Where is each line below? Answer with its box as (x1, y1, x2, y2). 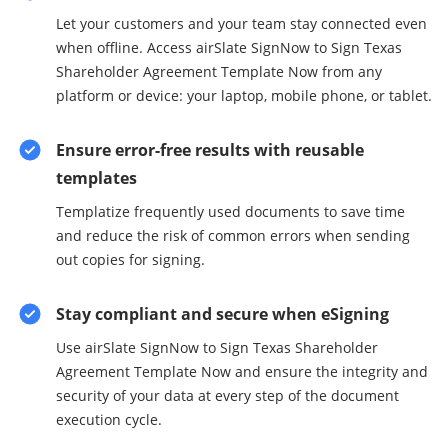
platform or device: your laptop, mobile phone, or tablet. (56, 86, 432, 105)
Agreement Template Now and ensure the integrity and (56, 362, 428, 381)
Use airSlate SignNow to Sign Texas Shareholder (56, 338, 378, 357)
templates (56, 167, 137, 189)
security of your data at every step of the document (56, 386, 399, 405)
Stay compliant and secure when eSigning (56, 303, 389, 325)
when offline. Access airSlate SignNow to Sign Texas (56, 38, 402, 57)
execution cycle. (56, 410, 162, 429)
